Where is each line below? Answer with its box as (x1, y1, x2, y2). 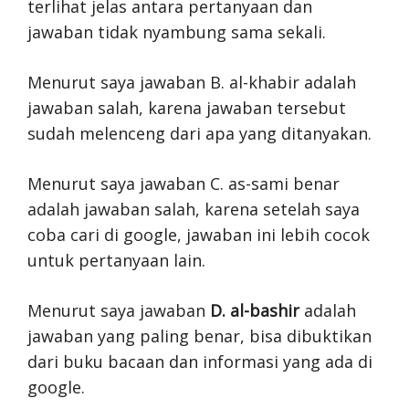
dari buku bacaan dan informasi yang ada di (27, 351, 372, 372)
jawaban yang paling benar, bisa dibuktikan (27, 325, 372, 347)
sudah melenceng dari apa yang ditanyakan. (27, 122, 372, 144)
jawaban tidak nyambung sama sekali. (27, 21, 326, 43)
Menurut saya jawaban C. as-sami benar (27, 173, 340, 194)
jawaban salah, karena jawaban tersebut (27, 97, 346, 119)
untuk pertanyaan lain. (27, 249, 205, 271)
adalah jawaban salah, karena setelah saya (27, 198, 360, 220)
